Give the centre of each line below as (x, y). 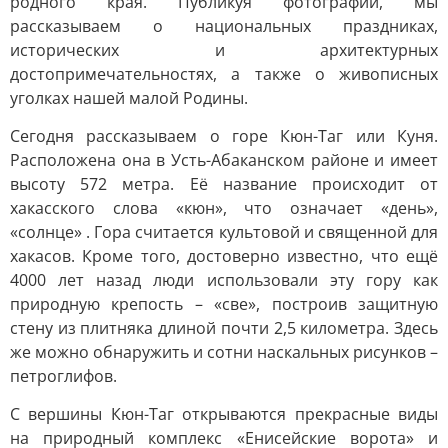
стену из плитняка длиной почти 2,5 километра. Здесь (224, 328)
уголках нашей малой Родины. (129, 98)
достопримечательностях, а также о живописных (224, 74)
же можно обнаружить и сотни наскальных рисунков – (224, 352)
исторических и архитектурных (224, 50)
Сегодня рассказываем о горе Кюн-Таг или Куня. (224, 136)
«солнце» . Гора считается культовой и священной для (224, 232)
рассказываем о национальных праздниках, (224, 26)
